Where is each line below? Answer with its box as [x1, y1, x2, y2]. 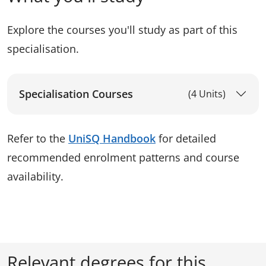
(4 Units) [188, 87, 226, 100]
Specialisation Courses [19, 86, 133, 101]
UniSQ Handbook [68, 131, 156, 145]
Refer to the [7, 131, 68, 145]
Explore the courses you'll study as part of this [7, 22, 237, 37]
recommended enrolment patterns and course [7, 150, 239, 164]
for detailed [156, 131, 216, 145]
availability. [7, 169, 64, 183]
